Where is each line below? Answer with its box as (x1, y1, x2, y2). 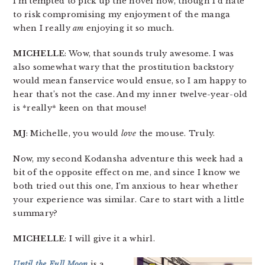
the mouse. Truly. (136, 128, 215, 138)
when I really (13, 23, 73, 33)
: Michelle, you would (25, 128, 121, 138)
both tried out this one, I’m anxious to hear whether (13, 181, 238, 191)
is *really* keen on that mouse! (13, 103, 147, 113)
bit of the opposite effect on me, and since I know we (13, 167, 241, 177)
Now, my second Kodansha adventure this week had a (13, 154, 244, 164)
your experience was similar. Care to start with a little (13, 195, 244, 205)
